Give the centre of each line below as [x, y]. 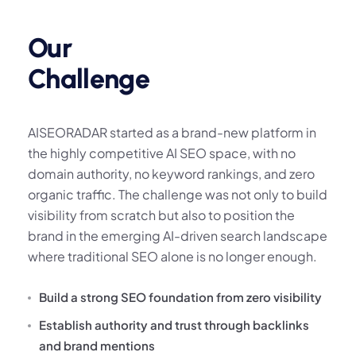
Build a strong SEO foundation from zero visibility [180, 297]
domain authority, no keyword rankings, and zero [171, 174]
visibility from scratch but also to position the [161, 215]
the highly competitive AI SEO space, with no [162, 153]
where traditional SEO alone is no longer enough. [172, 257]
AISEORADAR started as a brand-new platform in [172, 133]
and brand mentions [97, 346]
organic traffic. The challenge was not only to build [178, 195]
